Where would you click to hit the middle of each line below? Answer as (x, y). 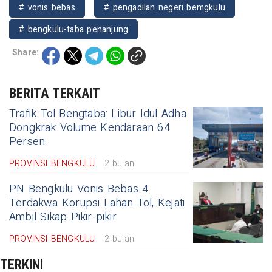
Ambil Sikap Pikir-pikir (63, 217)
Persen (27, 142)
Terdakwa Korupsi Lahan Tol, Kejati (97, 203)
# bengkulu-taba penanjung (74, 30)
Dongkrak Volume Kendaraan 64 (90, 128)
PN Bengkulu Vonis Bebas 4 (79, 189)
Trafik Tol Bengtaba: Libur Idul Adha (98, 114)
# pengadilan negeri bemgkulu (165, 8)
